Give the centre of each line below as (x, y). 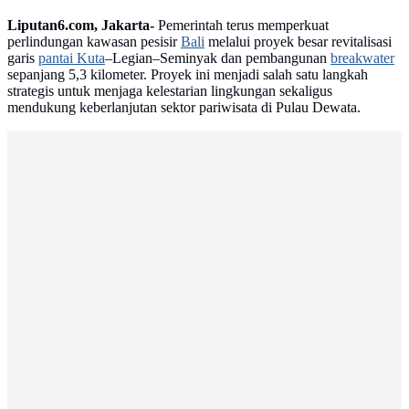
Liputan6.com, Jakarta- (81, 26)
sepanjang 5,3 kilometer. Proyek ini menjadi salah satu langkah (188, 75)
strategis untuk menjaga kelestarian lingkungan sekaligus (170, 91)
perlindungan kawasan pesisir (94, 42)
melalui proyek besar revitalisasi (298, 42)
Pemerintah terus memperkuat (241, 26)
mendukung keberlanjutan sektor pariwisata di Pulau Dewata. (184, 108)
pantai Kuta (72, 58)
